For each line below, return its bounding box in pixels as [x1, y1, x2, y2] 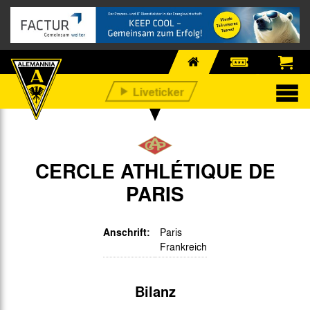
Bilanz [134, 281, 176, 302]
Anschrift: [103, 225, 150, 240]
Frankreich [160, 239, 207, 254]
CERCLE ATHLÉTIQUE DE [35, 156, 275, 185]
